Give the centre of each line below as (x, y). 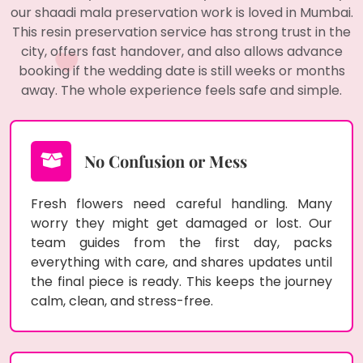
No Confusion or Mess (166, 160)
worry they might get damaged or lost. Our (181, 223)
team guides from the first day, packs (181, 242)
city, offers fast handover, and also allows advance (181, 51)
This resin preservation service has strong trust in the (181, 32)
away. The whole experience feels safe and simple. (181, 90)
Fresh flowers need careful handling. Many (181, 203)
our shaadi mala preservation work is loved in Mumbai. (181, 12)
